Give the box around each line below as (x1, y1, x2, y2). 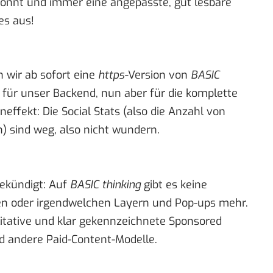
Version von (128, 68, 191, 83)
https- (98, 68, 128, 83)
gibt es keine (141, 177, 207, 192)
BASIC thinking (70, 177, 141, 192)
